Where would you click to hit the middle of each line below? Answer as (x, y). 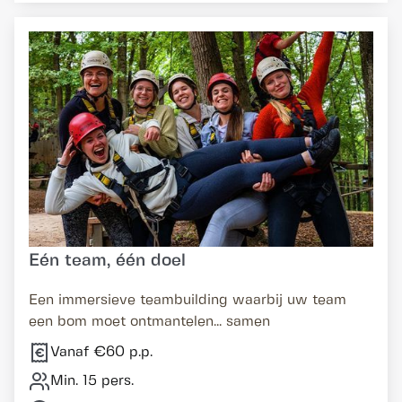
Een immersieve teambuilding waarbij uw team (188, 300)
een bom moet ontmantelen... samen (149, 322)
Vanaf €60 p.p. (101, 352)
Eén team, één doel (107, 261)
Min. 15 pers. (92, 381)
